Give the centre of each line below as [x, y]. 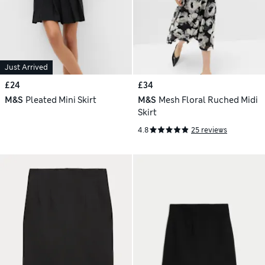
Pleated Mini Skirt [61, 100]
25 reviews [209, 130]
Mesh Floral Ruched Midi [208, 100]
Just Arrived [26, 67]
